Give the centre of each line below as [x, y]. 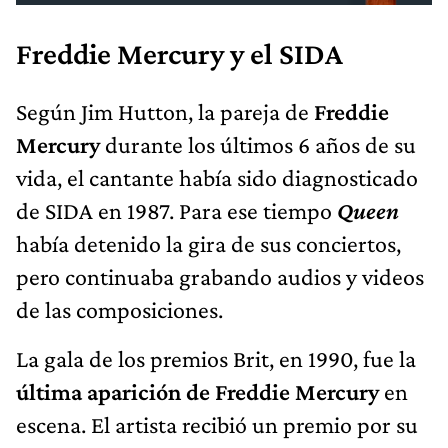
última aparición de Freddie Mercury [197, 391]
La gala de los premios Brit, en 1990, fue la [216, 358]
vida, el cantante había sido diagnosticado [217, 177]
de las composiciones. [119, 309]
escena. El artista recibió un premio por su [217, 424]
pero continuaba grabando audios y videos [220, 276]
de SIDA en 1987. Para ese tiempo [176, 210]
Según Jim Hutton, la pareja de [165, 111]
